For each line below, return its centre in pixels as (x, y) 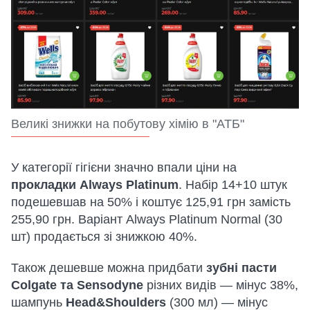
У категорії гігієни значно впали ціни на (124, 167)
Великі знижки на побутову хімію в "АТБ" (128, 124)
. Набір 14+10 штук (233, 184)
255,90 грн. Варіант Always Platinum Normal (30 (147, 219)
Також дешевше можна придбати (109, 267)
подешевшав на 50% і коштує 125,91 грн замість (151, 202)
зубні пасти (241, 267)
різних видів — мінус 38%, (221, 285)
